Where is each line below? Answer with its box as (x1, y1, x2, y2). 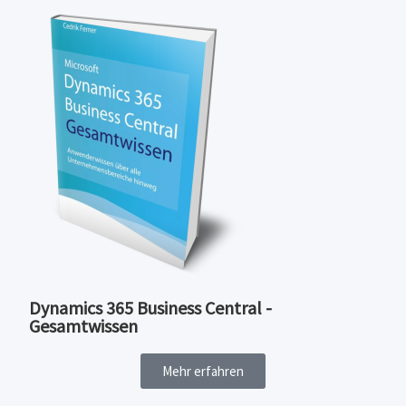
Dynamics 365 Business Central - (29, 295, 273, 319)
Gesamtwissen (29, 314, 139, 337)
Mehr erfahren (162, 362, 244, 380)
